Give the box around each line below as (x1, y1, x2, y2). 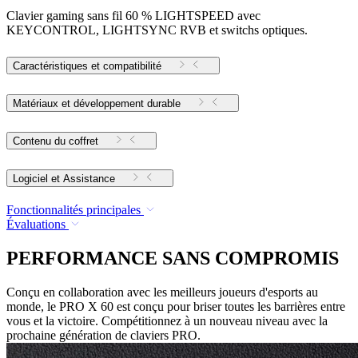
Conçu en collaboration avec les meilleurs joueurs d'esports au (6, 284, 318, 299)
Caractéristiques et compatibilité (13, 60, 161, 73)
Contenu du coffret (13, 135, 98, 148)
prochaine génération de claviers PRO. (6, 328, 201, 342)
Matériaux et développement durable (13, 97, 181, 110)
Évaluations (6, 217, 66, 232)
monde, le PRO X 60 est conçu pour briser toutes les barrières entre (6, 299, 345, 313)
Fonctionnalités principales (6, 203, 141, 217)
